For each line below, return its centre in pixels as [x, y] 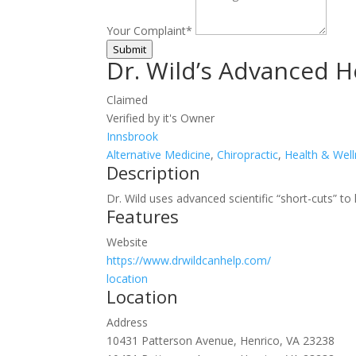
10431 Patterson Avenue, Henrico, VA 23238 [221, 340]
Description [154, 172]
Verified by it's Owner [161, 118]
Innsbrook [133, 136]
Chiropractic [248, 154]
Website [128, 242]
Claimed [128, 99]
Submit [130, 49]
